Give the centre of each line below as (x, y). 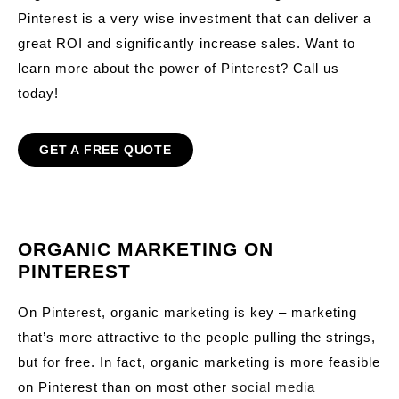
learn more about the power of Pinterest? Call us (179, 68)
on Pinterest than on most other (125, 387)
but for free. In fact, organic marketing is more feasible (199, 362)
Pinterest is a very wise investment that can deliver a (195, 18)
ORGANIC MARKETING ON (146, 249)
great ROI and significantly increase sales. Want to (187, 43)
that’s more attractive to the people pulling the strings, (197, 337)
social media (273, 387)
